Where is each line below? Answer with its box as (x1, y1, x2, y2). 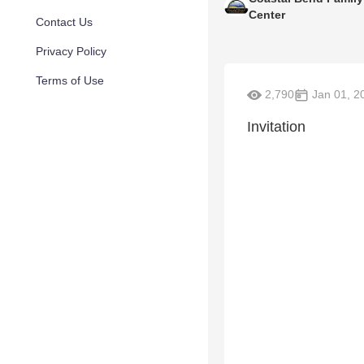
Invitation (247, 119, 305, 136)
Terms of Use (36, 74, 104, 87)
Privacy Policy (36, 45, 106, 58)
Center (249, 8, 285, 21)
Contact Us (36, 15, 93, 28)
